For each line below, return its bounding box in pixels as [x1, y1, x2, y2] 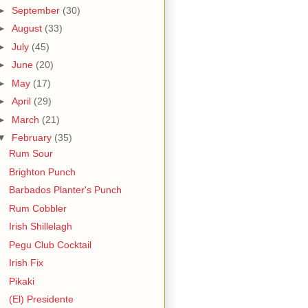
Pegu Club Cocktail [8, 239, 91, 250]
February [11, 132, 54, 143]
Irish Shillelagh [8, 221, 72, 232]
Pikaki [8, 275, 34, 287]
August [11, 23, 45, 34]
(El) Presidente [8, 294, 74, 305]
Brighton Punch [8, 166, 76, 177]
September [11, 4, 63, 16]
